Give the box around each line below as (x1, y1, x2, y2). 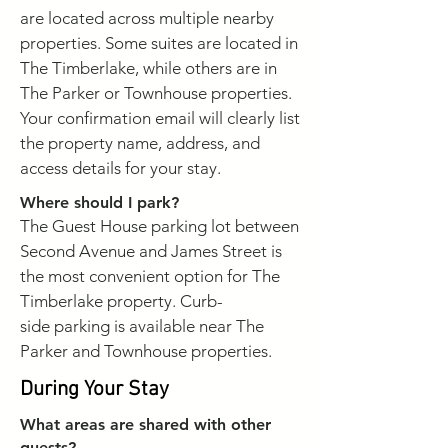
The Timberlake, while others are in (20, 58, 277, 78)
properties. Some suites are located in (20, 33, 298, 53)
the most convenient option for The (20, 266, 280, 286)
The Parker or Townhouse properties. (20, 83, 292, 103)
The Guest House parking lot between (20, 216, 299, 236)
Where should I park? (20, 193, 179, 212)
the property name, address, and (20, 133, 260, 153)
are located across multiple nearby (20, 8, 274, 28)
